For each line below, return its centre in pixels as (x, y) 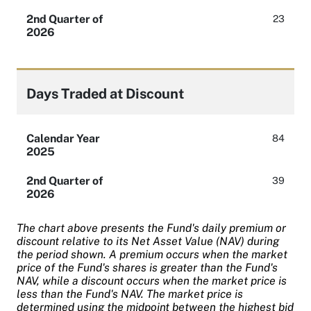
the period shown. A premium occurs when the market (152, 254)
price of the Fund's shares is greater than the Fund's (147, 267)
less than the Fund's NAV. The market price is (130, 294)
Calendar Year (63, 139)
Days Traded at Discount (105, 93)
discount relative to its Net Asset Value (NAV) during (148, 241)
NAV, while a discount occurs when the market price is (152, 280)
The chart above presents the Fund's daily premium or (151, 228)
